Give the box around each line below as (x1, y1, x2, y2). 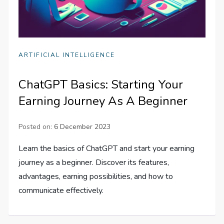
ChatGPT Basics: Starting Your (18, 76, 183, 93)
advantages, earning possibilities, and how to (18, 171, 173, 182)
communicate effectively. (18, 185, 104, 196)
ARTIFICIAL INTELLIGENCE (18, 51, 115, 59)
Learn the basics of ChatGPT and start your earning (18, 143, 195, 154)
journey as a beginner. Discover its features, (18, 157, 169, 168)
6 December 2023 (54, 122, 111, 132)
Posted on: (18, 122, 54, 132)
